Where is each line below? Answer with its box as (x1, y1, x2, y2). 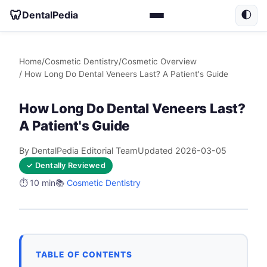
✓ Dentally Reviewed (26, 160, 105, 170)
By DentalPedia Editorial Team (19, 145, 138, 156)
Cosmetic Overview (122, 56, 197, 66)
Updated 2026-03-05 (138, 145, 226, 156)
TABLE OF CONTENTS (36, 250, 133, 260)
